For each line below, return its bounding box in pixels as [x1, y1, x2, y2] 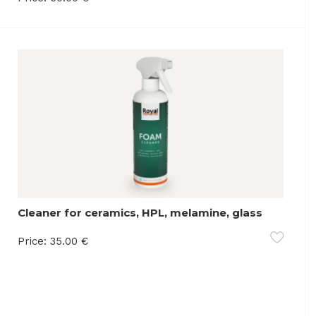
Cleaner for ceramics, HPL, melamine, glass [18, 205, 263, 219]
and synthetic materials [18, 220, 153, 234]
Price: [18, 234, 47, 248]
